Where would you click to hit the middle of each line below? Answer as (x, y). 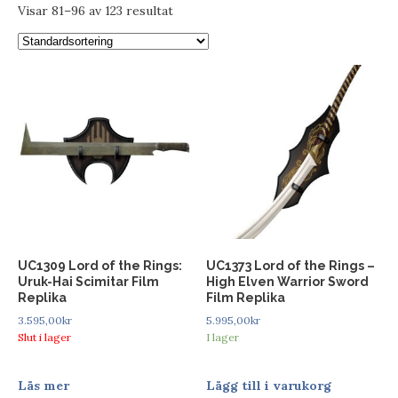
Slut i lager (44, 337)
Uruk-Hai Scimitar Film (88, 281)
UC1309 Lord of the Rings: (100, 265)
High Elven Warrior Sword (288, 281)
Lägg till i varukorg (269, 385)
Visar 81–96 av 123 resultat (96, 11)
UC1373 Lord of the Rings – (291, 265)
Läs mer (44, 385)
